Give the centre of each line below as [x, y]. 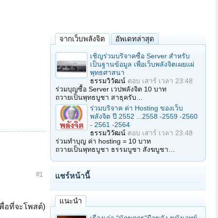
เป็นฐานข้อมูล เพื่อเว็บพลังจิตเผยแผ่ [142, 64]
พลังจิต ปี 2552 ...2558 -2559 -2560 [144, 116]
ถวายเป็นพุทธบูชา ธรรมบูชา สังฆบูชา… [115, 149]
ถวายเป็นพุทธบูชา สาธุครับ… [99, 97]
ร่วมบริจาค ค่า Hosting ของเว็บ [136, 108]
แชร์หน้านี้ [73, 176]
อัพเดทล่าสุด [135, 39]
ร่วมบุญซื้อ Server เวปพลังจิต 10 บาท [111, 89]
